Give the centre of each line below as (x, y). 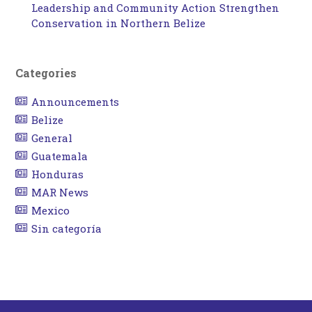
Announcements (75, 102)
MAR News (60, 193)
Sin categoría (66, 229)
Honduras (57, 174)
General (52, 138)
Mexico (50, 211)
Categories (46, 73)
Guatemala (59, 156)
